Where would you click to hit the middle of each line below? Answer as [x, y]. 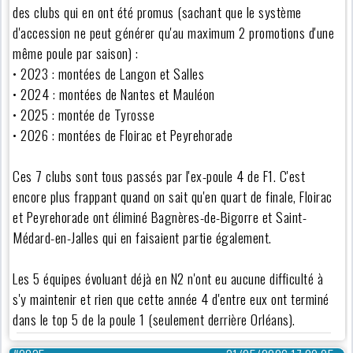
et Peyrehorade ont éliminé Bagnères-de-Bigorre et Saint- [160, 216]
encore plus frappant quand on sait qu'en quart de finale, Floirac [173, 196]
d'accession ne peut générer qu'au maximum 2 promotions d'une [174, 32]
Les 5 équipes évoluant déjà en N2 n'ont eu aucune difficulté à [168, 278]
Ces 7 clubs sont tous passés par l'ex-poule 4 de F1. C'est [159, 175]
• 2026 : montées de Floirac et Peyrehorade [123, 134]
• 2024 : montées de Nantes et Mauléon [114, 93]
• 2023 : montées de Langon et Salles [109, 73]
